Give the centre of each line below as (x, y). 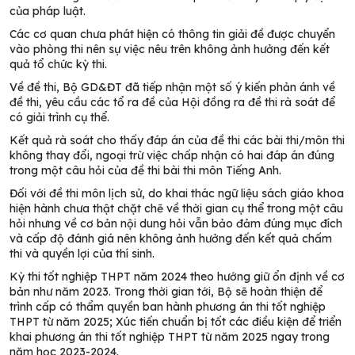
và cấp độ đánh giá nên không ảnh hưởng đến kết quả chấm (171, 239)
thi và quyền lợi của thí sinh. (82, 254)
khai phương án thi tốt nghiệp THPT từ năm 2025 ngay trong (170, 337)
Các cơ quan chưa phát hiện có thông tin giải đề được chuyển (172, 34)
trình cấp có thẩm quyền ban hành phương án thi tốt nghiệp (168, 307)
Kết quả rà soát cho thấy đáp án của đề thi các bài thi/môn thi (177, 141)
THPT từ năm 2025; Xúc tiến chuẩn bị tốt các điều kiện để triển (176, 322)
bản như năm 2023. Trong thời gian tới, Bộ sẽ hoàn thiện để (166, 292)
